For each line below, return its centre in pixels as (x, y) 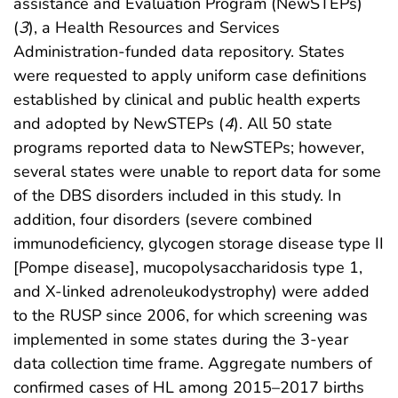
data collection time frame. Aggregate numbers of (193, 363)
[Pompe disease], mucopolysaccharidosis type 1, (188, 267)
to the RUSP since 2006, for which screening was (191, 315)
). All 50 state (283, 123)
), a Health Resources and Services (154, 27)
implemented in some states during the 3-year (181, 339)
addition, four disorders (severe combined (163, 219)
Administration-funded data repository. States (179, 51)
